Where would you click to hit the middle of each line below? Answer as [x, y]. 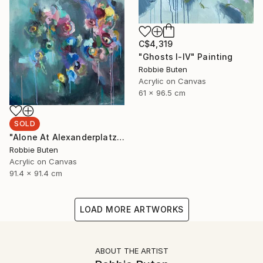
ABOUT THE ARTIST [131, 250]
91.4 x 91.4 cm [36, 173]
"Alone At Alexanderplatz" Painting [120, 137]
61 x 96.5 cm [162, 93]
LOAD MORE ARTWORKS [131, 209]
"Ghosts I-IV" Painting [186, 57]
